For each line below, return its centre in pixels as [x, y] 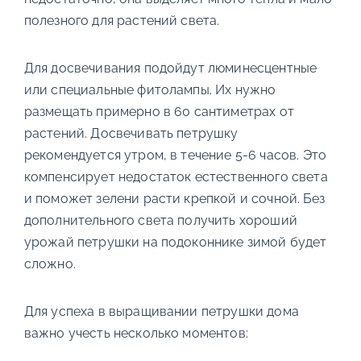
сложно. [50, 264]
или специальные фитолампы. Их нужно [150, 90]
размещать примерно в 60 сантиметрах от [159, 112]
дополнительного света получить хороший [160, 221]
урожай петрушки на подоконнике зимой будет [175, 243]
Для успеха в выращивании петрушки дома [161, 312]
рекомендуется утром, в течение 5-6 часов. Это [175, 156]
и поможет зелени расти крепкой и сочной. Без [174, 199]
